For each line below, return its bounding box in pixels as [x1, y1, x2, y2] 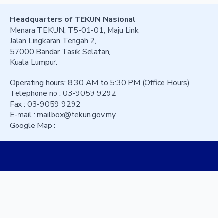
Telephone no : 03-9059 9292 [10, 88, 116, 99]
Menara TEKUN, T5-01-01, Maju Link [10, 24, 139, 36]
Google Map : [10, 120, 55, 131]
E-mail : [10, 109, 37, 120]
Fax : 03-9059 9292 [10, 98, 81, 109]
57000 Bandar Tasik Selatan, [10, 46, 110, 57]
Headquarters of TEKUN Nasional [10, 14, 136, 25]
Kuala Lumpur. [10, 56, 57, 68]
